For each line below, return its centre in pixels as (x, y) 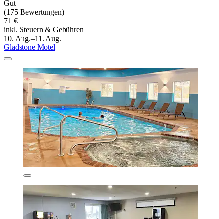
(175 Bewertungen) (34, 12)
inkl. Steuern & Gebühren (44, 29)
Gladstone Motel (30, 47)
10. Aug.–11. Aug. (33, 38)
